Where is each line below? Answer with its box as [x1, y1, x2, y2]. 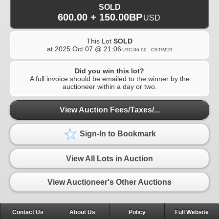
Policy [129, 209, 146, 216]
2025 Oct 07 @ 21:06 [54, 44, 121, 53]
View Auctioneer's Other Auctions [47, 177, 172, 186]
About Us [69, 209, 95, 216]
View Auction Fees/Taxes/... [59, 106, 160, 114]
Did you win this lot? [75, 66, 144, 75]
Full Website [175, 209, 209, 216]
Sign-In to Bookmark [78, 130, 156, 138]
